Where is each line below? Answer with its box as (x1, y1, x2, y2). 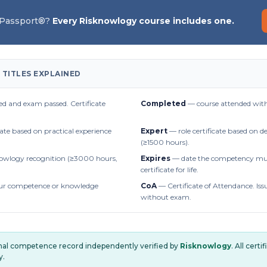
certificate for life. (141, 165, 198, 175)
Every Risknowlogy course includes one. (52, 15, 234, 27)
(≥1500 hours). (141, 138, 190, 147)
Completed (141, 99, 186, 108)
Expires (141, 154, 170, 163)
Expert (141, 126, 167, 136)
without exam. (141, 193, 191, 202)
